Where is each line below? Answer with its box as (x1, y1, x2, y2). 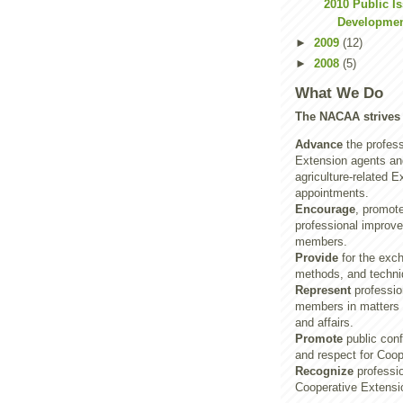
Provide (295, 250, 338, 264)
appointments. (295, 185, 369, 200)
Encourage (295, 201, 355, 216)
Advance (295, 137, 343, 151)
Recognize (295, 363, 354, 378)
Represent (295, 282, 351, 297)
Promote (295, 331, 343, 345)
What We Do (295, 85, 383, 102)
